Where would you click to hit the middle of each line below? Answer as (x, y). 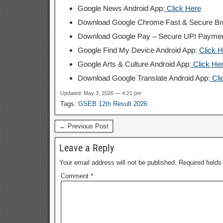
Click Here (183, 8)
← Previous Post (84, 126)
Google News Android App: (121, 8)
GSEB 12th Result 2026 (112, 104)
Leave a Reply (86, 148)
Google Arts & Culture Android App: (134, 64)
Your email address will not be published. (118, 162)
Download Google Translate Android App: (144, 78)
